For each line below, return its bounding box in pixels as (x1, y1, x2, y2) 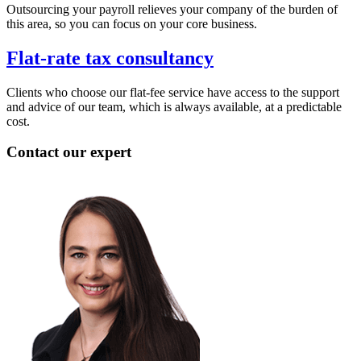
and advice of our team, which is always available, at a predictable (6, 99, 342, 114)
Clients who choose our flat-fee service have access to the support (6, 85, 339, 99)
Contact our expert (6, 143, 131, 161)
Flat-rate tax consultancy (6, 47, 214, 68)
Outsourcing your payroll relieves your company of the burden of (6, 2, 338, 16)
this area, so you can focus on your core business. (6, 16, 257, 31)
